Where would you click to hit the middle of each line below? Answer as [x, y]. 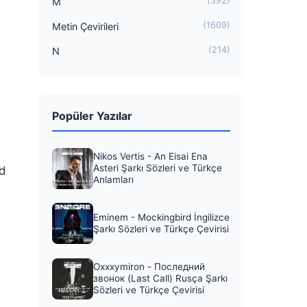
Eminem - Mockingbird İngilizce [161, 217]
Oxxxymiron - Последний [149, 267]
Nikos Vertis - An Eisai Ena [150, 156]
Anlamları [113, 180]
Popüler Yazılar [92, 116]
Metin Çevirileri [85, 26]
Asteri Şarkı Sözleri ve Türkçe [158, 168]
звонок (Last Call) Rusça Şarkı [160, 278]
